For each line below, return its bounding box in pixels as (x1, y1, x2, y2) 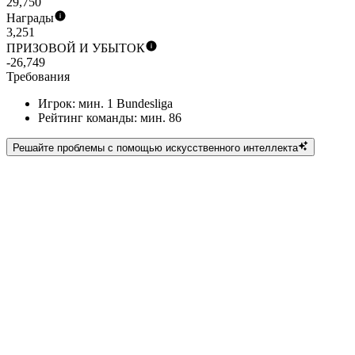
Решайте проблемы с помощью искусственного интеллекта (13, 141, 298, 154)
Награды (6, 11, 54, 25)
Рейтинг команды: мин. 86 (38, 111, 181, 125)
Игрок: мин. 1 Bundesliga (38, 97, 173, 111)
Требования (6, 70, 70, 84)
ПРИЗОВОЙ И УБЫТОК (6, 41, 145, 55)
